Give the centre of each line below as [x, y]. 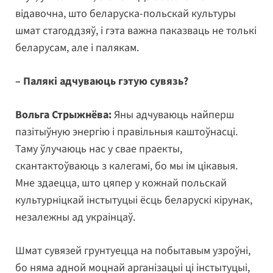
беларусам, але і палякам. [77, 48]
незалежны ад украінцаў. [75, 217]
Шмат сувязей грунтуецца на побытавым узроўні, [133, 250]
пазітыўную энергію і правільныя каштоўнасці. [126, 132]
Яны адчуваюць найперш [173, 115]
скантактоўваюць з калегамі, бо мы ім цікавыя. [126, 166]
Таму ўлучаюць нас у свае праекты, [99, 149]
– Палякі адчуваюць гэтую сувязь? [102, 81]
